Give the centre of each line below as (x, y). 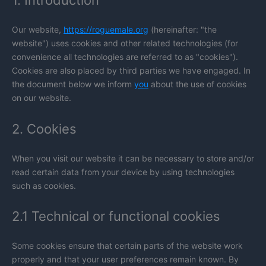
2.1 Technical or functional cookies (116, 216)
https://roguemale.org (106, 30)
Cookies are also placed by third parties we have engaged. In (131, 71)
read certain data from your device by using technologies (123, 172)
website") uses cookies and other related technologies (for (125, 43)
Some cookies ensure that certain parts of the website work (127, 246)
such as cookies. (44, 185)
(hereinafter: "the (183, 30)
